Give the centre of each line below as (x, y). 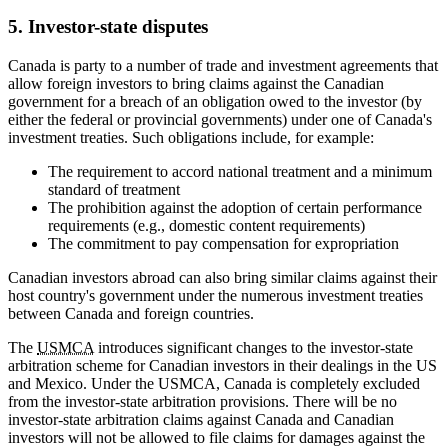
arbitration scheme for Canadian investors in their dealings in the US (222, 365)
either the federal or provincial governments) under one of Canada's (220, 119)
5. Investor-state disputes (108, 26)
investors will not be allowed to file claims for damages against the (216, 437)
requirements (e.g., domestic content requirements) (206, 225)
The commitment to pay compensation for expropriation (223, 243)
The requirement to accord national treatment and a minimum (240, 171)
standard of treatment (114, 189)
